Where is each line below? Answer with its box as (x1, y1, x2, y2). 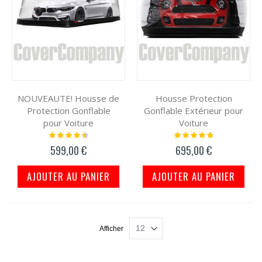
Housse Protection (155, 92, 232, 105)
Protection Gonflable (26, 105, 111, 117)
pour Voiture (43, 117, 94, 129)
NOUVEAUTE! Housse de (18, 92, 119, 105)
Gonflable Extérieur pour (144, 105, 243, 117)
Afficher (99, 225, 123, 233)
